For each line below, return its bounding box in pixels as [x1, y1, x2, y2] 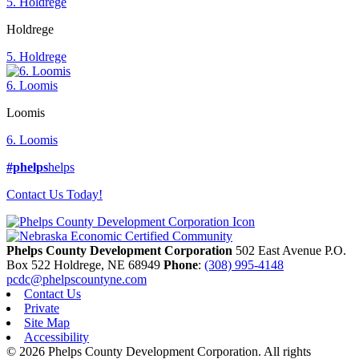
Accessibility [24, 330, 89, 345]
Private [24, 301, 59, 316]
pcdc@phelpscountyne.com [6, 272, 147, 287]
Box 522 [6, 258, 54, 272]
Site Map [24, 316, 70, 330]
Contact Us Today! [6, 188, 103, 202]
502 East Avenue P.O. [236, 244, 346, 258]
